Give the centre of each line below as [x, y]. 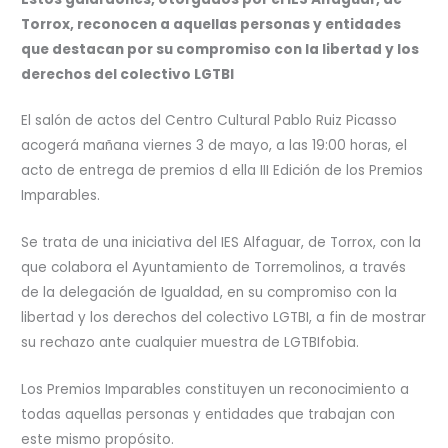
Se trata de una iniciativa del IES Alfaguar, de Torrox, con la [221, 243]
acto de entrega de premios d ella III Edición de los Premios [222, 171]
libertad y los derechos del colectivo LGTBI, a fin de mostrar [224, 318]
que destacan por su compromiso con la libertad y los [220, 49]
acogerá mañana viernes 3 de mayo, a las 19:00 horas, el [214, 146]
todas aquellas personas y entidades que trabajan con [208, 415]
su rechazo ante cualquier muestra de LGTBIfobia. [190, 343]
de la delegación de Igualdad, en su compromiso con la [209, 293]
